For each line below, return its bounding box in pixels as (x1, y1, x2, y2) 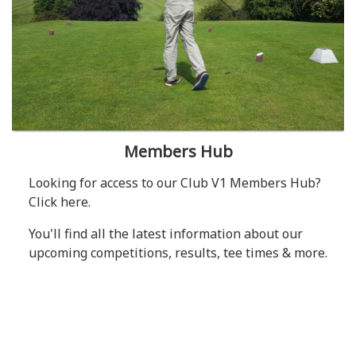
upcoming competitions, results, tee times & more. (28, 243, 327, 261)
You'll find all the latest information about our (28, 224, 303, 242)
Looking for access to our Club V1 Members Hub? (28, 173, 321, 192)
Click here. (28, 192, 91, 211)
